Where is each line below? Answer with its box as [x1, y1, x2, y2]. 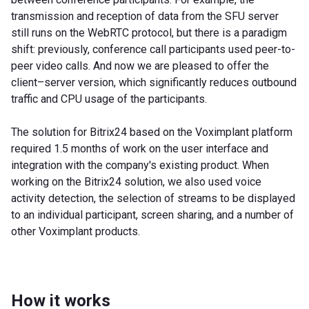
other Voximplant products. [11, 224, 140, 238]
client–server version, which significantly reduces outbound [11, 75, 297, 89]
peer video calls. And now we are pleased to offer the [11, 59, 269, 72]
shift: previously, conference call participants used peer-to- [11, 42, 295, 56]
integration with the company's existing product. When [11, 158, 269, 172]
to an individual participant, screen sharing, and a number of [11, 208, 294, 221]
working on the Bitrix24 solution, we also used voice [11, 175, 261, 188]
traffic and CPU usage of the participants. [11, 92, 207, 106]
